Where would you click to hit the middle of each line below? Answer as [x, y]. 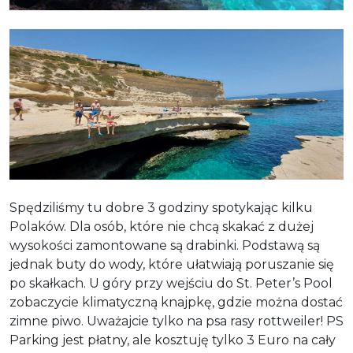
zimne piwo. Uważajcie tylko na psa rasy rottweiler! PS [176, 321]
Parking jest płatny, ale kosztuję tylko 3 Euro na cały [173, 340]
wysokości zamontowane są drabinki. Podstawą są [165, 246]
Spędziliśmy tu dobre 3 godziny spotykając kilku [161, 208]
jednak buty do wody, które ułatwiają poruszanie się [172, 265]
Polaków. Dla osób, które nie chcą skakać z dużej [162, 227]
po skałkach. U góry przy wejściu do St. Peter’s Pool [171, 284]
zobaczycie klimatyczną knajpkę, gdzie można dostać [176, 303]
